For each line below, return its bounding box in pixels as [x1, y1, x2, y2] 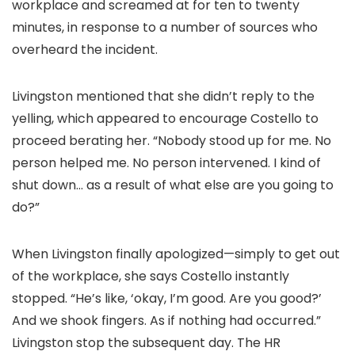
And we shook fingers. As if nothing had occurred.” [12, 311, 321, 330]
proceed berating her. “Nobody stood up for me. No [12, 132, 331, 150]
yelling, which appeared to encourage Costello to [12, 109, 319, 128]
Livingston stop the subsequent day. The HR [12, 334, 281, 352]
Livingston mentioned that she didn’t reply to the [12, 87, 315, 105]
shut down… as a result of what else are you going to [12, 176, 334, 194]
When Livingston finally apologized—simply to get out [12, 245, 340, 263]
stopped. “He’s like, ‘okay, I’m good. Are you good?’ [12, 289, 322, 307]
